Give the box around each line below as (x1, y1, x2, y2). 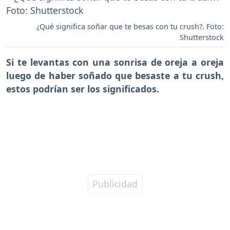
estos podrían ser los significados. (6, 82, 159, 95)
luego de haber (6, 69, 79, 82)
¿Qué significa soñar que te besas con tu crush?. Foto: (36, 21, 224, 31)
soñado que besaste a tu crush (78, 69, 221, 82)
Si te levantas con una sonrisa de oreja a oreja (6, 55, 224, 68)
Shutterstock (180, 32, 224, 42)
